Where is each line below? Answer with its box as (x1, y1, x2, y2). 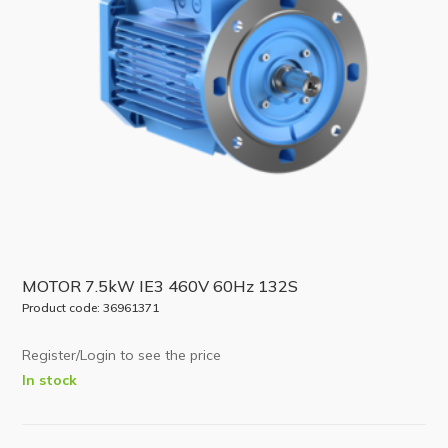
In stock (22, 370, 78, 388)
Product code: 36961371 (22, 299, 160, 315)
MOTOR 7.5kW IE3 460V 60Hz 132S (22, 275, 299, 296)
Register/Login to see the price (22, 345, 222, 364)
